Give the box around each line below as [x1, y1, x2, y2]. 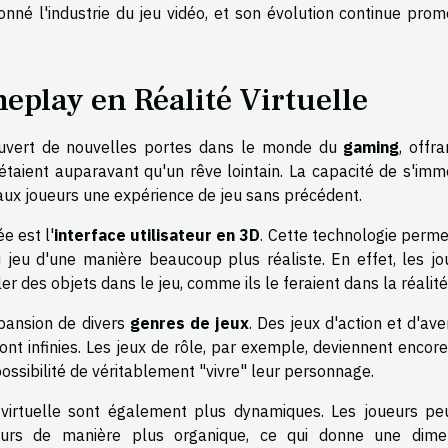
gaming [343, 136, 400, 157]
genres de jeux [129, 312, 249, 333]
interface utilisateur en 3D [54, 224, 261, 245]
